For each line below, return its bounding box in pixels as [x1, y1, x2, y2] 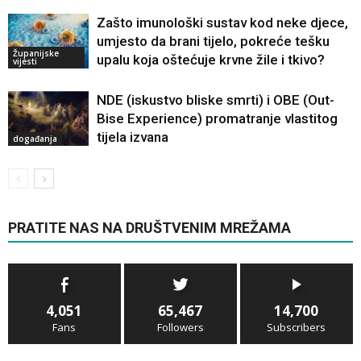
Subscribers [267, 319, 326, 334]
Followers [156, 319, 204, 334]
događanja [13, 133, 57, 145]
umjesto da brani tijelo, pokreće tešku [97, 32, 330, 49]
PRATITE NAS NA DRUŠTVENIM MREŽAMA [8, 218, 291, 236]
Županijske [13, 48, 59, 60]
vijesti [13, 56, 37, 68]
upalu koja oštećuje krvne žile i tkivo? [97, 51, 325, 68]
